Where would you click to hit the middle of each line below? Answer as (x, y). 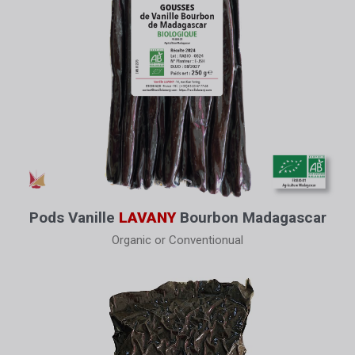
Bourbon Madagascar (251, 217)
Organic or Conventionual (177, 240)
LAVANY (145, 217)
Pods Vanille (72, 217)
